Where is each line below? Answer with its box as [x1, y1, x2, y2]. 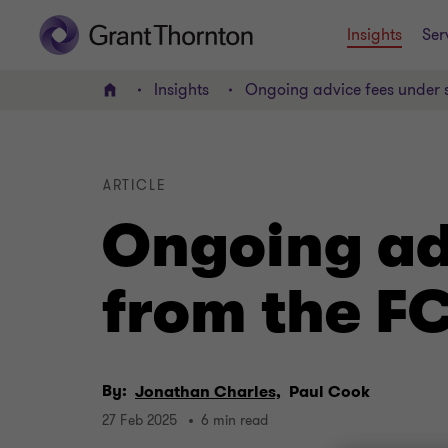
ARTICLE [103, 176, 167, 195]
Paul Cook [289, 381, 370, 403]
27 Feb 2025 [102, 411, 177, 431]
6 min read [201, 411, 268, 431]
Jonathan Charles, [135, 381, 281, 403]
